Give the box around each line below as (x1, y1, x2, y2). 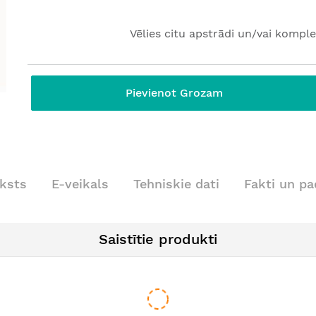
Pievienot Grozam (126, 86, 223, 99)
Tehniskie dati (133, 176, 219, 191)
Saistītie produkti (99, 230, 217, 248)
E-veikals (51, 176, 109, 191)
